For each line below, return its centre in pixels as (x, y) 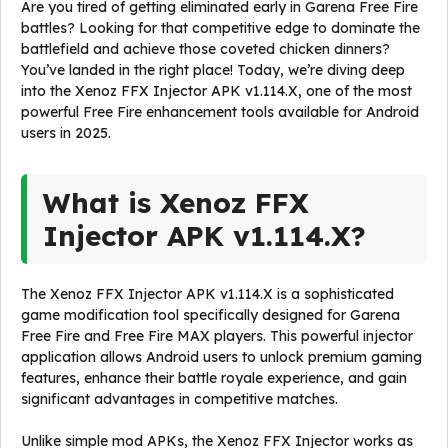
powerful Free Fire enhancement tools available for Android (220, 112)
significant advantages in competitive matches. (179, 399)
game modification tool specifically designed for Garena (210, 315)
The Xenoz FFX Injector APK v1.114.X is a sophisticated (207, 294)
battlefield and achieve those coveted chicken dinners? (205, 49)
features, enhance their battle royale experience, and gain (214, 378)
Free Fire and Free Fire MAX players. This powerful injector (217, 336)
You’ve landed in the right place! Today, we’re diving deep (213, 70)
